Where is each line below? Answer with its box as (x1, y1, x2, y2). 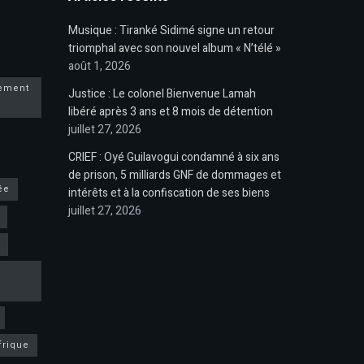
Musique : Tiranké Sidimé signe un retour (67, 22, 275, 39)
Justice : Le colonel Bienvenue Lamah (67, 85, 256, 102)
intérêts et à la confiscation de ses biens (67, 184, 270, 201)
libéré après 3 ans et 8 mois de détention (67, 103, 273, 120)
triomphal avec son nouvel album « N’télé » (67, 40, 281, 57)
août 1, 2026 (67, 58, 131, 75)
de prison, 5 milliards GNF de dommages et (67, 167, 281, 184)
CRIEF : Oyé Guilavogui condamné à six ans (67, 149, 279, 166)
